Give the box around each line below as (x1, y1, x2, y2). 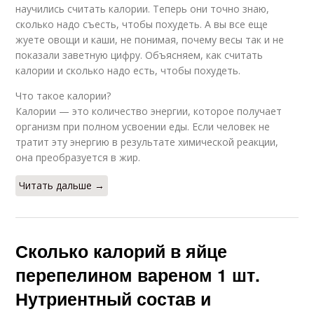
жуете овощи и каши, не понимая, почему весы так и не (15, 33, 285, 46)
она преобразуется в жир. (15, 151, 141, 164)
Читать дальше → (19, 179, 105, 192)
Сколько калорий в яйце (15, 238, 228, 264)
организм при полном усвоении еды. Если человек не (15, 120, 271, 133)
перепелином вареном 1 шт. (15, 262, 261, 287)
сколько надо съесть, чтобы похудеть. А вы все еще (15, 18, 268, 31)
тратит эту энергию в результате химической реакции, (15, 135, 279, 149)
